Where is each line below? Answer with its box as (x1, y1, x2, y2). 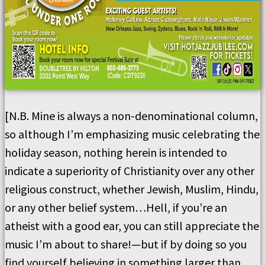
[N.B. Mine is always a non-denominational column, (5, 108, 258, 123)
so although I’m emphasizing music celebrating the (5, 127, 260, 141)
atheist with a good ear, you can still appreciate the (5, 218, 259, 233)
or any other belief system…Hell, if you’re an (5, 200, 227, 215)
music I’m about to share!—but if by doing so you (5, 237, 247, 251)
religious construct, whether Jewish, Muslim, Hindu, (5, 182, 258, 196)
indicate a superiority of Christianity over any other (5, 163, 254, 178)
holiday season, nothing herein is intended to (5, 145, 227, 160)
